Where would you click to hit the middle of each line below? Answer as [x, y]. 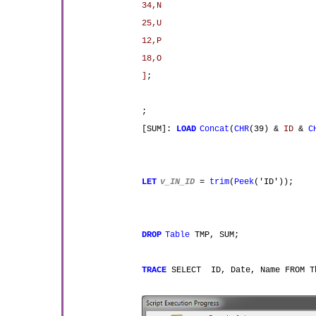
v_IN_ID [178, 182]
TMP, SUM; [215, 235]
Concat [215, 129]
